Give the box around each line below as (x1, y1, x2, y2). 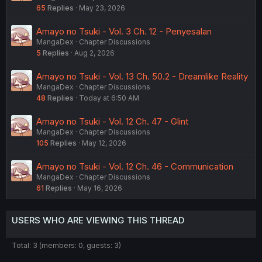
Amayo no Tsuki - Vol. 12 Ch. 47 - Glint (36, 116, 188, 127)
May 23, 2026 (79, 4, 125, 13)
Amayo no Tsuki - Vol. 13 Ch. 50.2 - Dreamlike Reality (36, 71, 248, 82)
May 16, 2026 (77, 184, 122, 193)
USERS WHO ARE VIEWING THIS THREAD (12, 215, 184, 226)
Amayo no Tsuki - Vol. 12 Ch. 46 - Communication (36, 161, 233, 173)
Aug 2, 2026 (74, 49, 115, 58)
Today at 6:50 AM (79, 94, 139, 103)
